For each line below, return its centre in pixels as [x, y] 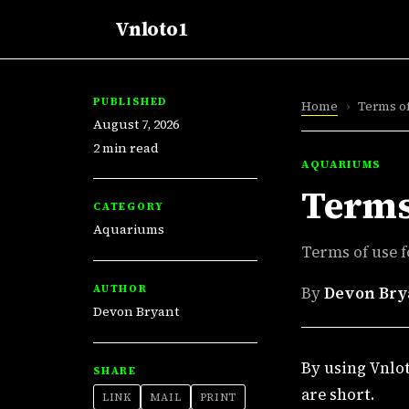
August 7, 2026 [136, 124]
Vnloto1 [152, 29]
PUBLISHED [131, 101]
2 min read [126, 147]
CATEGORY [129, 207]
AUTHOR [121, 288]
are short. [338, 395]
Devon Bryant [136, 311]
